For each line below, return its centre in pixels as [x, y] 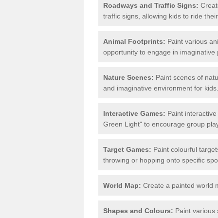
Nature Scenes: [128, 77]
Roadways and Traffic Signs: [151, 5]
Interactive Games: [134, 113]
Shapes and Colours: [138, 210]
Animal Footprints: [134, 41]
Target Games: [127, 149]
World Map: [122, 185]
